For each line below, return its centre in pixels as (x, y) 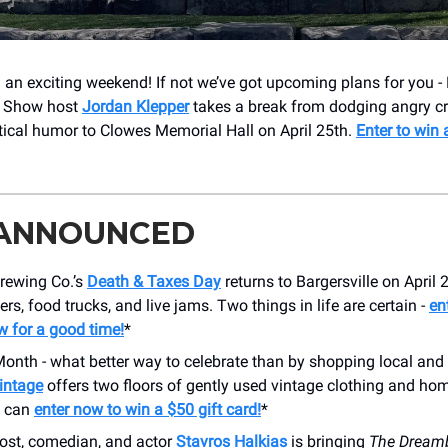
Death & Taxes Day (154, 281)
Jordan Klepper (135, 106)
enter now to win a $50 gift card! (147, 409)
